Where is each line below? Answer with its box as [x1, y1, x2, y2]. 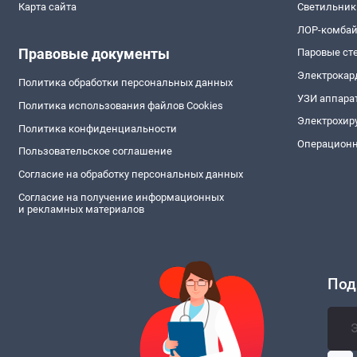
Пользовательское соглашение [18, 145, 172, 158]
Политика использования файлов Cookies [18, 99, 223, 112]
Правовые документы [18, 45, 170, 62]
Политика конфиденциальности [18, 122, 177, 135]
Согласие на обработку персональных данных [18, 168, 243, 181]
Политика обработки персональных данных [18, 76, 233, 89]
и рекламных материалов [18, 202, 144, 215]
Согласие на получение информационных [18, 190, 224, 203]
